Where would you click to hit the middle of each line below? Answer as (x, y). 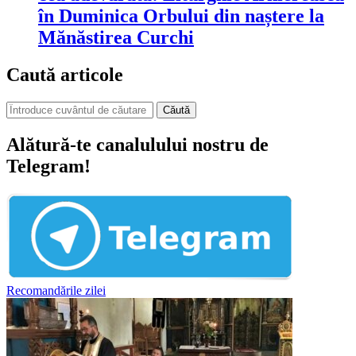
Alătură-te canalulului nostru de (137, 144)
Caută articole (65, 74)
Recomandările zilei (56, 290)
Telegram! (48, 166)
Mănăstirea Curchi (116, 37)
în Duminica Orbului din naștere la (181, 15)
